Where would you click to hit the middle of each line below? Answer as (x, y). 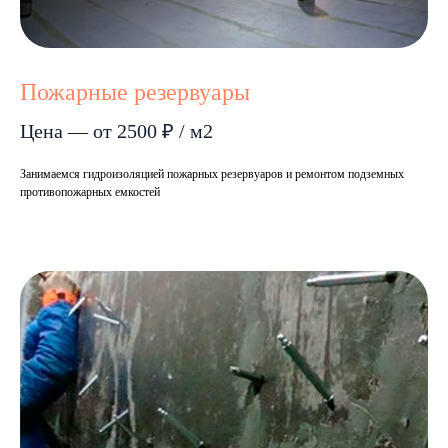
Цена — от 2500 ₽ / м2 (116, 131)
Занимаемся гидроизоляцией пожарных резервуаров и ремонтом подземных (212, 174)
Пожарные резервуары (135, 92)
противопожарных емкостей (90, 192)
